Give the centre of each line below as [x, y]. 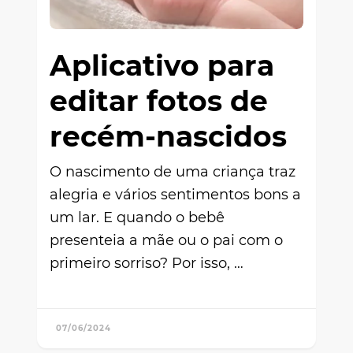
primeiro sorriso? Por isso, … [147, 263]
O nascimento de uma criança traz [173, 171]
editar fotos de [159, 100]
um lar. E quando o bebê [137, 217]
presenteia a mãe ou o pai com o [166, 240]
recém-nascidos [168, 136]
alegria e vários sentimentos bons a [175, 194]
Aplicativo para [162, 65]
